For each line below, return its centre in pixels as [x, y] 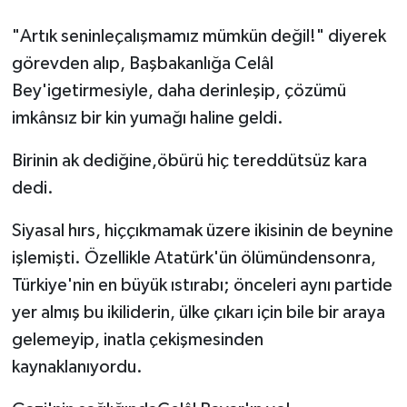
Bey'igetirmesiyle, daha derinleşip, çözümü [179, 91]
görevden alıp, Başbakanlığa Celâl [142, 64]
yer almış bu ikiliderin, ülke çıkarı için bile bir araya [198, 313]
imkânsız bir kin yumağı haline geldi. [147, 119]
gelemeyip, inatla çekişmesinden [137, 340]
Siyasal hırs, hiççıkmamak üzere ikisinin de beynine [202, 231]
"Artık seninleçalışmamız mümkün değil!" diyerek [199, 37]
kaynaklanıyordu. [77, 367]
